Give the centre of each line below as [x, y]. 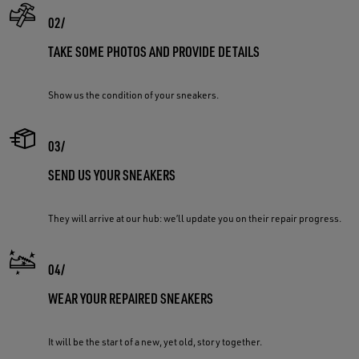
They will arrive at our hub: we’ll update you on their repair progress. [195, 218]
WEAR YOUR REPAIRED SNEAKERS [131, 297]
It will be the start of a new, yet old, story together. [155, 341]
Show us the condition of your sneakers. [133, 95]
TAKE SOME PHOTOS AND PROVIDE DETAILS [154, 50]
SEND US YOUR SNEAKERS [112, 174]
